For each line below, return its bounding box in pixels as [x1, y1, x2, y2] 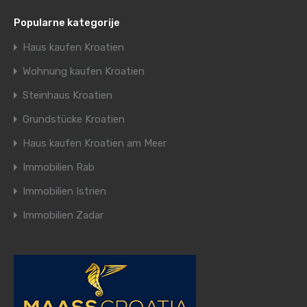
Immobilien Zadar [23, 209, 103, 221]
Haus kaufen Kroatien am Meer [23, 137, 167, 149]
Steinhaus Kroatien [23, 89, 112, 101]
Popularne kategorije [14, 16, 120, 29]
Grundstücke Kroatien [23, 113, 125, 125]
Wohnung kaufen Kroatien [23, 65, 145, 77]
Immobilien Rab [23, 161, 95, 173]
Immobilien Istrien [23, 185, 106, 197]
